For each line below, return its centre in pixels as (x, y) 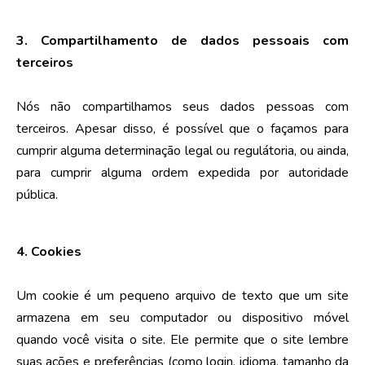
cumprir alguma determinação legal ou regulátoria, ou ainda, (182, 150)
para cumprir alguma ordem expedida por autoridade (182, 172)
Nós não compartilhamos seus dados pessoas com (182, 106)
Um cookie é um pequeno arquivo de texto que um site (182, 295)
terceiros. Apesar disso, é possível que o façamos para (182, 128)
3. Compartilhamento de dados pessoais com (182, 40)
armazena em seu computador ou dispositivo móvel (182, 317)
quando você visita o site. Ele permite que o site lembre (182, 339)
